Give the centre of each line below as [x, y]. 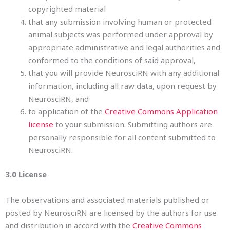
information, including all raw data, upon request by [122, 85]
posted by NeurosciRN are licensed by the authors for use [111, 213]
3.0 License [26, 174]
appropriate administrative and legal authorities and [124, 47]
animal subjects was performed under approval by [121, 34]
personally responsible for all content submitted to [122, 137]
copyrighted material [67, 8]
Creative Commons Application [161, 111]
